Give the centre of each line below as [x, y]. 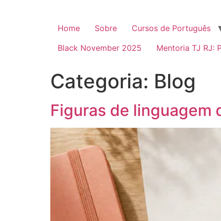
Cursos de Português [171, 28]
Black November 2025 [100, 48]
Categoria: [102, 81]
